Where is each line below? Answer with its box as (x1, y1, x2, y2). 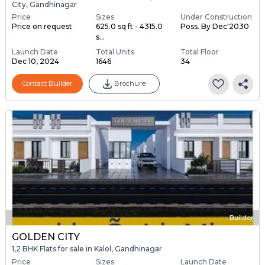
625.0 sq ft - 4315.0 (96, 21, 163, 31)
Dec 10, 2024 (11, 56, 59, 66)
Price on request (11, 21, 72, 31)
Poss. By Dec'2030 (180, 21, 249, 31)
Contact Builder (21, 79, 73, 88)
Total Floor (180, 47, 219, 56)
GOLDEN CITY (11, 231, 80, 243)
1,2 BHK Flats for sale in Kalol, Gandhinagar (11, 244, 162, 254)
